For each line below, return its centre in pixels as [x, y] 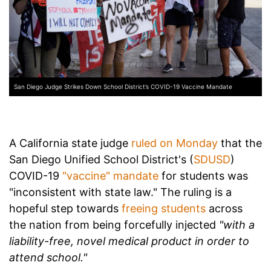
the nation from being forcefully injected [114, 225]
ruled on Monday [175, 143]
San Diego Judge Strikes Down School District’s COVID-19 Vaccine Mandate [123, 87]
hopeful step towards [65, 209]
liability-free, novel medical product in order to [129, 241]
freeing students [164, 209]
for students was [203, 176]
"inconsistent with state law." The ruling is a [120, 192]
